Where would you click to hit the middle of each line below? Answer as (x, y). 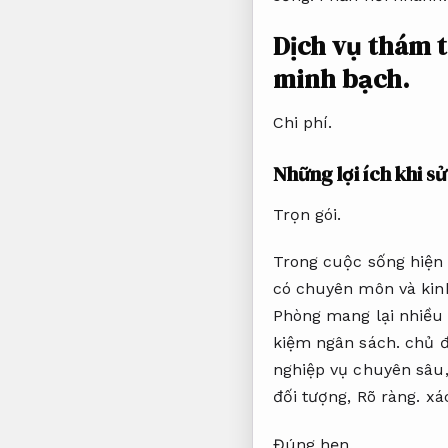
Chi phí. (302, 122)
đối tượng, (314, 397)
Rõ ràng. (388, 397)
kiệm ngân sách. (336, 343)
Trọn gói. (307, 214)
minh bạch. (341, 78)
